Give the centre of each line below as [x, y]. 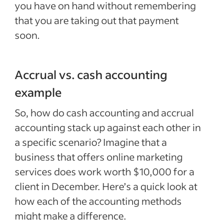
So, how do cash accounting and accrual [104, 112]
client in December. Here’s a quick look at [106, 186]
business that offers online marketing [99, 157]
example [38, 92]
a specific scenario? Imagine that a [91, 142]
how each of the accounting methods [98, 201]
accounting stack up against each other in [108, 127]
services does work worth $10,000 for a [105, 171]
